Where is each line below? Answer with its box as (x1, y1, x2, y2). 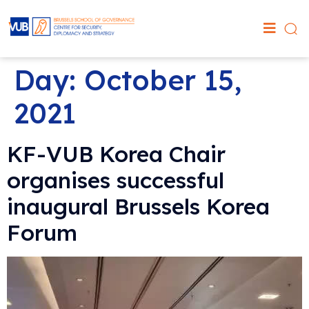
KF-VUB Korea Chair (7, 139, 226, 168)
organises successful (7, 166, 224, 194)
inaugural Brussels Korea (7, 192, 270, 220)
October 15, (84, 62, 241, 97)
